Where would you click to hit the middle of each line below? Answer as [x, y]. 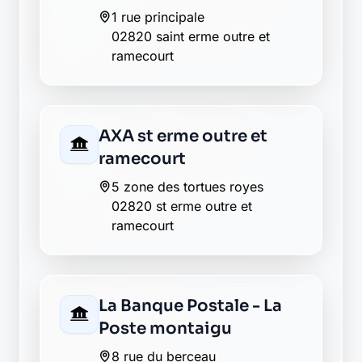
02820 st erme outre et [182, 206]
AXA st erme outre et [183, 136]
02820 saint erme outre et [191, 36]
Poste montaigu [165, 328]
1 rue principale [158, 17]
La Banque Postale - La [190, 306]
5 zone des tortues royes [187, 187]
